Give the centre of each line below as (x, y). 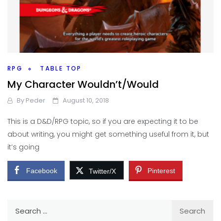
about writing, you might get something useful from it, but (108, 134)
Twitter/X (102, 171)
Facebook (42, 170)
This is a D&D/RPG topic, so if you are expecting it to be (103, 121)
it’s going (23, 147)
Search (20, 205)
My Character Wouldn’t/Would (83, 84)
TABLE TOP (61, 69)
